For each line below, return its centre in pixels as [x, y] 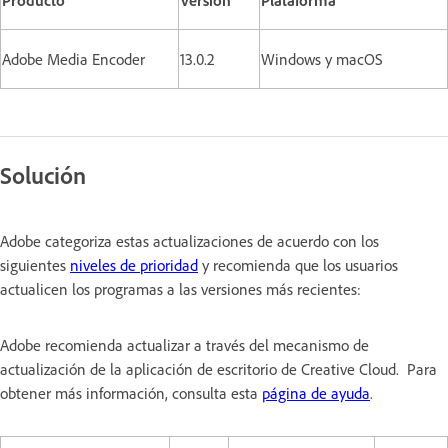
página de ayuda [316, 392]
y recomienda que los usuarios [298, 264]
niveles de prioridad [134, 264]
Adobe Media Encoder [73, 58]
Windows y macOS [322, 58]
